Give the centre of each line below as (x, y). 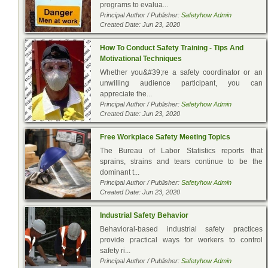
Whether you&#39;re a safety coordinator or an (181, 72)
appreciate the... (126, 94)
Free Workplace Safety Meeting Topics (165, 137)
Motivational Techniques (141, 58)
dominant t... (120, 172)
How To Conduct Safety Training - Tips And (172, 48)
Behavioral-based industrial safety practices (181, 229)
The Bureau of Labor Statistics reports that (181, 150)
